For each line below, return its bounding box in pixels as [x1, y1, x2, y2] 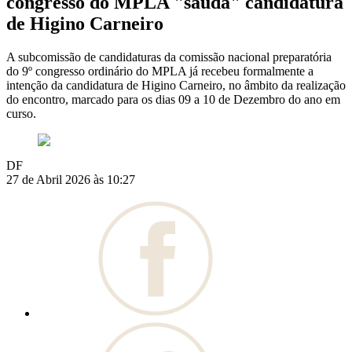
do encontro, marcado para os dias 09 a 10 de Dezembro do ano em [6, 93, 340, 107]
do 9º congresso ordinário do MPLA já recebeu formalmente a [6, 64, 313, 79]
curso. [6, 107, 36, 121]
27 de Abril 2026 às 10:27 [6, 173, 135, 187]
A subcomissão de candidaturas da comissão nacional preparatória [6, 50, 332, 64]
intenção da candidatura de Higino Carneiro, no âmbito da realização [6, 79, 346, 93]
